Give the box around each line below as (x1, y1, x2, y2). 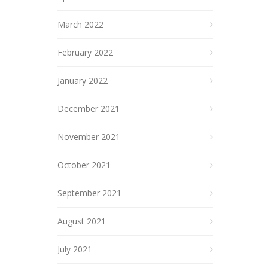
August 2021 (57, 215, 106, 227)
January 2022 (57, 75, 108, 86)
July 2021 (57, 243, 92, 255)
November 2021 (57, 131, 120, 142)
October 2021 (57, 159, 111, 170)
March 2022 (57, 19, 103, 30)
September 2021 (57, 187, 121, 199)
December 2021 (57, 103, 120, 114)
